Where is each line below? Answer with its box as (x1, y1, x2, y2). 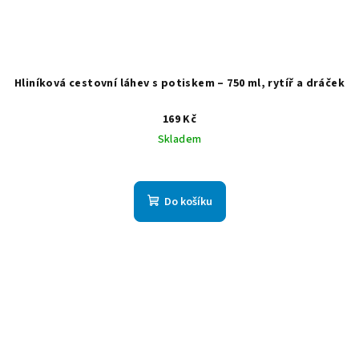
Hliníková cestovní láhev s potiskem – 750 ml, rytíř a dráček (14, 75, 345, 91)
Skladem (157, 131, 202, 147)
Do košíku (163, 193, 212, 210)
